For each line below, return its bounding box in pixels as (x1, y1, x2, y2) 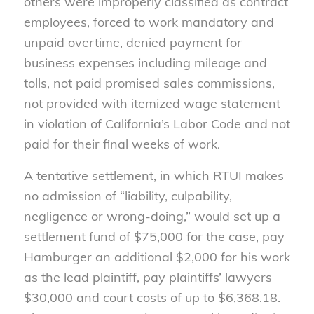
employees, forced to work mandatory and (23, 14, 274, 31)
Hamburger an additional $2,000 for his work (23, 248, 290, 265)
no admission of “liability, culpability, (23, 187, 232, 204)
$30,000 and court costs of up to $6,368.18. (23, 289, 280, 306)
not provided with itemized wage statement (23, 95, 280, 112)
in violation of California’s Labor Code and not (23, 116, 290, 132)
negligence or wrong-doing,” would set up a (23, 207, 280, 224)
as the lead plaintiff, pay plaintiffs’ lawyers (23, 268, 272, 285)
